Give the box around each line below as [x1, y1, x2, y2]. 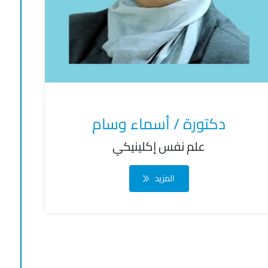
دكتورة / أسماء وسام [92, 109, 226, 138]
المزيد [155, 170, 175, 186]
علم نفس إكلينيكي [112, 135, 206, 157]
